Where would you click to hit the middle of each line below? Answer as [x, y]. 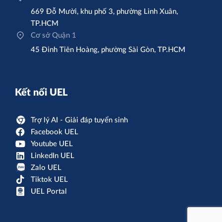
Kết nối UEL [41, 92]
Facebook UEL [55, 132]
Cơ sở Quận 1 [54, 35]
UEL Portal [49, 191]
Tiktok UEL [49, 179]
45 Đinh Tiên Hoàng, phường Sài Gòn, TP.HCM [108, 50]
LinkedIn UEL [53, 156]
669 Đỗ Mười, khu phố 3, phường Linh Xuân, [104, 11]
